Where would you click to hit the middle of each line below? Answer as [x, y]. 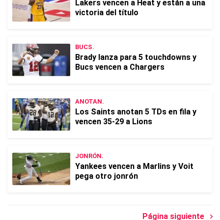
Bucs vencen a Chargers [120, 67]
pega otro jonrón [107, 176]
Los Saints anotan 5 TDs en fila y [136, 112]
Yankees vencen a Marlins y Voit [134, 166]
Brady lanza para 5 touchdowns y [136, 57]
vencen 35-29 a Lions [114, 122]
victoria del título [107, 13]
